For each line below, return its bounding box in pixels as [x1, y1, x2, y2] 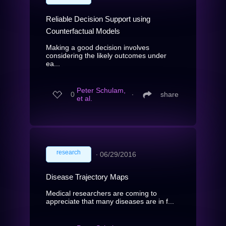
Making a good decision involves [46, 43, 149, 51]
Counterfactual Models [46, 26, 120, 35]
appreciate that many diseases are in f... [46, 197, 174, 205]
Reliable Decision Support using [46, 14, 150, 23]
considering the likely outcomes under [46, 51, 166, 60]
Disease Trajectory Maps [46, 172, 129, 181]
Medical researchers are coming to [46, 189, 157, 197]
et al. [77, 94, 92, 103]
